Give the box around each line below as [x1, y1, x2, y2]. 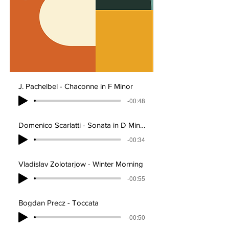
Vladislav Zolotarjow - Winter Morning [18, 159, 143, 168]
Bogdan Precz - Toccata [18, 198, 99, 207]
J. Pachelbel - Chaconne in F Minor [18, 81, 133, 90]
